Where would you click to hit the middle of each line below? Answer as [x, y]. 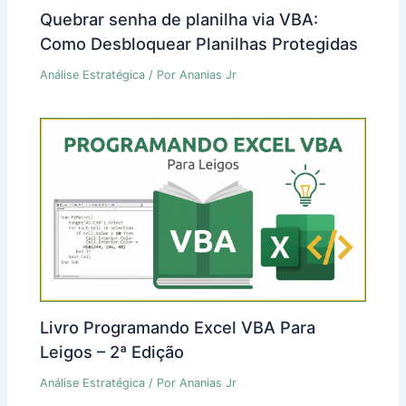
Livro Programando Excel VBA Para [178, 327]
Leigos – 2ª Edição [112, 351]
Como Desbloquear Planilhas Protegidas [199, 43]
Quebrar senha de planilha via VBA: [179, 19]
